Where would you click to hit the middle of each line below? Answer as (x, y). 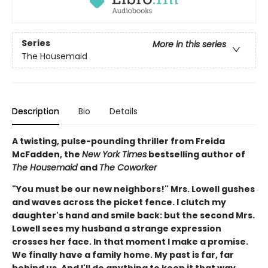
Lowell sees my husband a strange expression (117, 228)
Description (36, 111)
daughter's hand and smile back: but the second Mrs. (133, 215)
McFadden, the (47, 154)
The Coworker (128, 167)
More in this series (189, 45)
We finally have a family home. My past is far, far (123, 255)
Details (124, 111)
